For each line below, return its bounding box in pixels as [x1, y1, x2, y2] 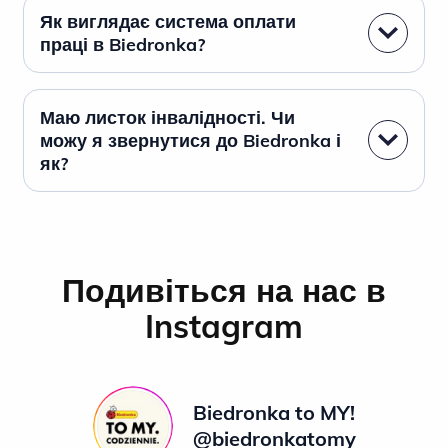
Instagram [145, 305, 303, 346]
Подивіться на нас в [62, 269, 386, 310]
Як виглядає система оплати [40, 9, 296, 33]
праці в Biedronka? [40, 32, 205, 56]
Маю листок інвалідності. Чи [40, 105, 295, 129]
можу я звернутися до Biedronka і [40, 128, 341, 152]
